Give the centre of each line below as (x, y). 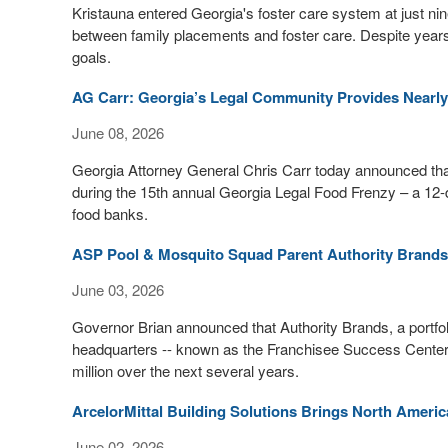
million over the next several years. (185, 370)
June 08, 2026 (118, 132)
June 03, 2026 (118, 289)
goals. (91, 56)
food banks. (110, 213)
